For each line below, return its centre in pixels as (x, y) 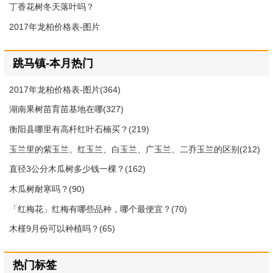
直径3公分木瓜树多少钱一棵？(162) (78, 169)
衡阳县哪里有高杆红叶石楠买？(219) (80, 129)
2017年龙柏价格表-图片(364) (65, 89)
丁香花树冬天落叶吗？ (52, 6)
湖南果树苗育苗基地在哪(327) (67, 109)
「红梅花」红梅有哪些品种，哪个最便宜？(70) (98, 209)
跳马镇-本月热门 (53, 63)
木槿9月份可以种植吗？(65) (62, 229)
